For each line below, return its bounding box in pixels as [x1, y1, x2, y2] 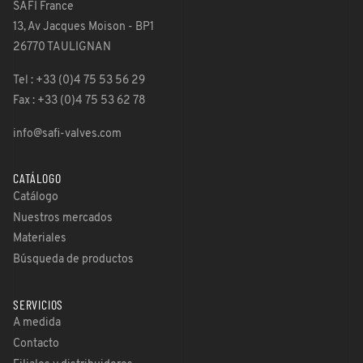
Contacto [13, 337, 59, 350]
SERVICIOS [13, 298, 64, 312]
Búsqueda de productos [13, 254, 134, 267]
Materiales [13, 233, 66, 246]
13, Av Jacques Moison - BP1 [13, 21, 154, 34]
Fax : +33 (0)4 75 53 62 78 [13, 95, 146, 108]
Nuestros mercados [13, 211, 113, 224]
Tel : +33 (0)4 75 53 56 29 [13, 75, 145, 88]
